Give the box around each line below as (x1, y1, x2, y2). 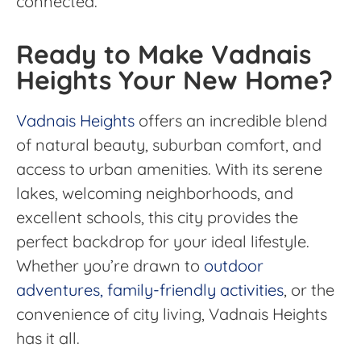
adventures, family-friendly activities (16, 279, 284, 300)
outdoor (204, 255, 263, 276)
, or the (284, 279, 334, 300)
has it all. (16, 327, 80, 348)
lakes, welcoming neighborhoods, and (16, 182, 293, 203)
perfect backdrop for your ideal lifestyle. (16, 230, 309, 251)
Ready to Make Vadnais (16, 37, 311, 70)
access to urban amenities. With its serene (16, 158, 322, 179)
